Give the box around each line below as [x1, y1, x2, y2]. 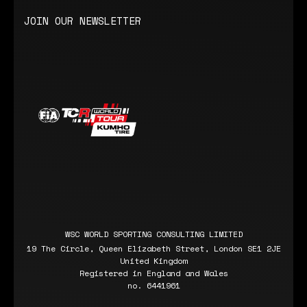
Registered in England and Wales [79, 267, 228, 280]
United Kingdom [120, 255, 187, 267]
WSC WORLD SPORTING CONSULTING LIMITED [64, 228, 243, 241]
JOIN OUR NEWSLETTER [24, 12, 141, 28]
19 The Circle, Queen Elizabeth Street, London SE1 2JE [26, 243, 281, 255]
